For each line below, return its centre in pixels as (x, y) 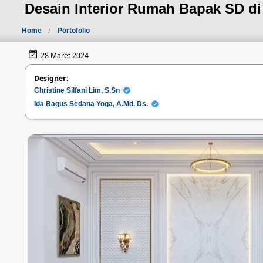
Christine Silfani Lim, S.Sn (78, 90)
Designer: (51, 78)
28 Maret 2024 (63, 55)
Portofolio (74, 31)
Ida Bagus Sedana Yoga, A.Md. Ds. (92, 104)
